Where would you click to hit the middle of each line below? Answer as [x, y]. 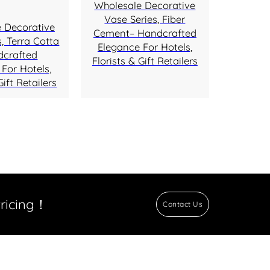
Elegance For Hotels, [145, 47]
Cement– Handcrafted [145, 33]
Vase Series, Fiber [145, 19]
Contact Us [183, 204]
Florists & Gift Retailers [145, 61]
